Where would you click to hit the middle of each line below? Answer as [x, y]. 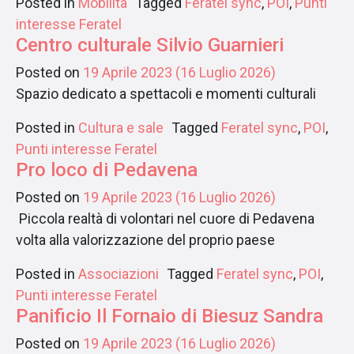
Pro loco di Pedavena [107, 170]
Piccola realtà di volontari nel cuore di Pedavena [165, 218]
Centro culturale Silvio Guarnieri [150, 45]
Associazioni [119, 274]
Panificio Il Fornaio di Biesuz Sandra [169, 316]
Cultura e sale [121, 128]
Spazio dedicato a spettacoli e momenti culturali [166, 94]
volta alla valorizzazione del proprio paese [145, 240]
